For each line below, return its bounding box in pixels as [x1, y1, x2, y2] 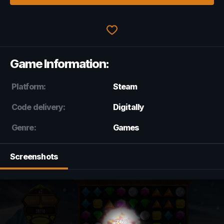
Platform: [11, 81, 45, 91]
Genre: [11, 122, 36, 132]
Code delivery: [11, 101, 65, 112]
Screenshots [10, 151, 58, 161]
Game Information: [10, 56, 109, 71]
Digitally [113, 101, 144, 112]
